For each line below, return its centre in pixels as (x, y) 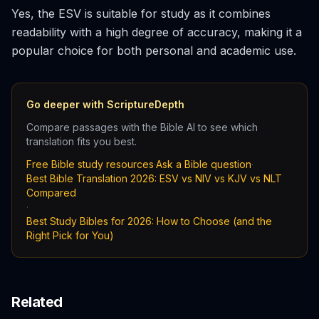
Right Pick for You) (70, 235)
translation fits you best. (82, 141)
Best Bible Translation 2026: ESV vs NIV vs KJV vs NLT (154, 178)
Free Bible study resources (90, 164)
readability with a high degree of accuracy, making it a (157, 32)
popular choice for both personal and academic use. (154, 51)
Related (37, 302)
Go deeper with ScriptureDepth (105, 104)
